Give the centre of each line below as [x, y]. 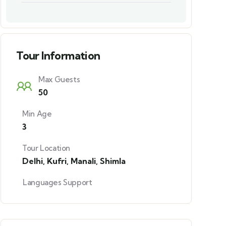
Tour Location [46, 148]
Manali [83, 161]
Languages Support [58, 182]
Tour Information [58, 55]
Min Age [37, 114]
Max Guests [59, 79]
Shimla [113, 161]
